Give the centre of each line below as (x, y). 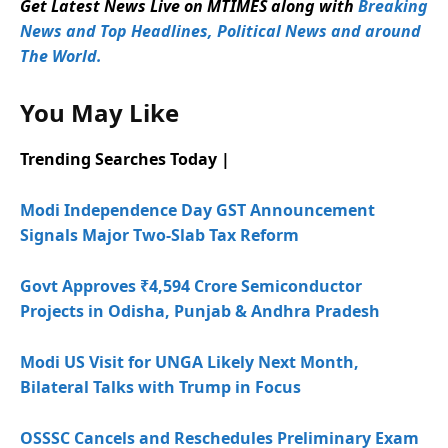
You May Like (99, 112)
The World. (61, 55)
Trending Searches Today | (125, 158)
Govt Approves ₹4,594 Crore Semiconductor (191, 285)
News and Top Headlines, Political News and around (220, 30)
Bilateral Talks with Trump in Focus (160, 386)
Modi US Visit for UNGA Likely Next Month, (189, 361)
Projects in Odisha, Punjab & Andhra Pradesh (200, 310)
